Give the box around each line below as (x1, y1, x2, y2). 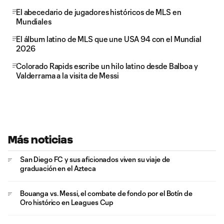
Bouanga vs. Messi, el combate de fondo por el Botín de (20, 189, 192, 197)
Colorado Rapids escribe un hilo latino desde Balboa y (16, 61, 198, 70)
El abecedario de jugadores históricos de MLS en (16, 7, 181, 16)
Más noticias (8, 134, 73, 145)
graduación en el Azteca (20, 164, 96, 172)
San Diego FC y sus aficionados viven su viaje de (20, 155, 170, 163)
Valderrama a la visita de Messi (16, 71, 119, 80)
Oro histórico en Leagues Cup (20, 198, 114, 206)
